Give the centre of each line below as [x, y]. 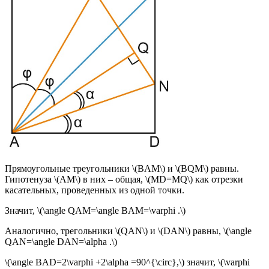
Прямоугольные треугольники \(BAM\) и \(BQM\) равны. [122, 168]
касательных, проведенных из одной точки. [95, 190]
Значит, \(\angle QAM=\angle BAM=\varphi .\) [95, 210]
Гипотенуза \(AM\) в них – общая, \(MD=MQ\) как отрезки [124, 179]
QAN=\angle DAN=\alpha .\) [61, 241]
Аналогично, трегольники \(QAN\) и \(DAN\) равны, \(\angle [128, 231]
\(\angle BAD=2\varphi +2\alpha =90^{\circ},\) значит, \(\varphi [127, 262]
